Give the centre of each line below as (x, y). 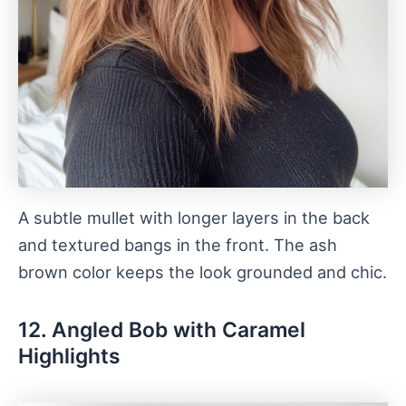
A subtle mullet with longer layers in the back (194, 218)
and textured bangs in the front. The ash (178, 245)
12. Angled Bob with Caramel (162, 329)
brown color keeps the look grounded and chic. (203, 272)
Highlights (69, 356)
